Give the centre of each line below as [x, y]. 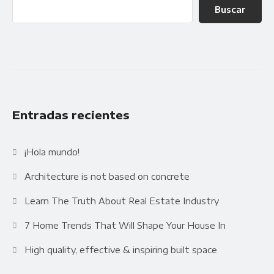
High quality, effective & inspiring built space [121, 250]
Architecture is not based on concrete [107, 177]
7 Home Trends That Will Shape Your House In [125, 226]
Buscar [230, 9]
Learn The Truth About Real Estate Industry [122, 201]
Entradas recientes [71, 115]
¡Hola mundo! [52, 152]
